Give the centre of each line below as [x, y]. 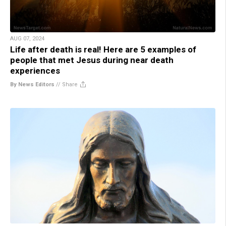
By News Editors [32, 84]
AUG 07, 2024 [27, 38]
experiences [35, 70]
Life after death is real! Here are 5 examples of [103, 49]
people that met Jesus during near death [92, 60]
